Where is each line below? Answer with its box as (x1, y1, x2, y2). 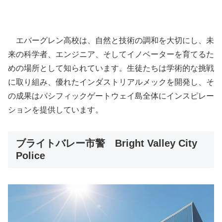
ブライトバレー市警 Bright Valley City (16, 138, 197, 149)
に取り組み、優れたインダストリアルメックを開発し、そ (8, 78, 214, 87)
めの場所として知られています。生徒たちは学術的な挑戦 (8, 64, 214, 73)
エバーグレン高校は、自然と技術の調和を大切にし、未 (8, 36, 214, 45)
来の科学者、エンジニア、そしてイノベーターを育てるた (8, 50, 214, 59)
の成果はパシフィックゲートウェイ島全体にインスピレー (8, 92, 214, 101)
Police (16, 150, 45, 162)
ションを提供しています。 (8, 106, 103, 114)
